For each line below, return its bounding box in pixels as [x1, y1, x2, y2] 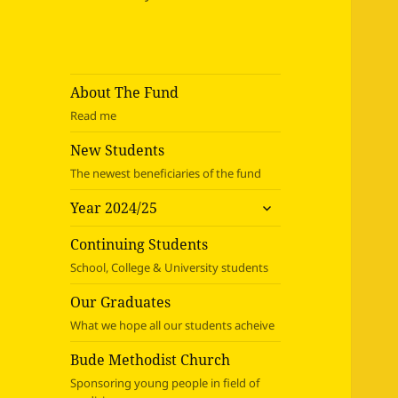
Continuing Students [70, 235, 209, 255]
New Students [70, 140, 165, 161]
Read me [70, 107, 117, 124]
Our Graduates [70, 292, 171, 313]
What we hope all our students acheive [70, 317, 275, 334]
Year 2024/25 [70, 198, 158, 219]
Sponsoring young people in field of [70, 375, 260, 392]
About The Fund [70, 83, 179, 103]
